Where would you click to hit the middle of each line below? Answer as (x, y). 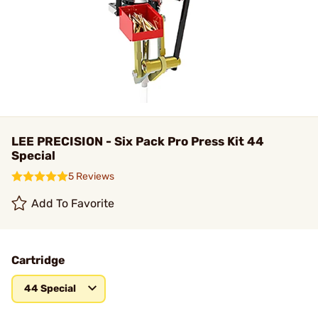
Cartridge (38, 260)
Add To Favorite (73, 203)
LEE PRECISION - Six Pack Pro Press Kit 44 (138, 141)
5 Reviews (91, 176)
